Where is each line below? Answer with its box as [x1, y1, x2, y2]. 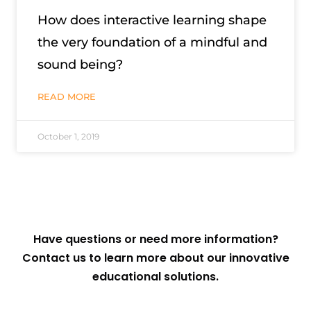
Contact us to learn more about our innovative [22, 249, 289, 266]
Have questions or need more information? [33, 230, 278, 247]
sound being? [37, 56, 123, 72]
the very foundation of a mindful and [37, 34, 267, 50]
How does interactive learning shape [37, 12, 267, 28]
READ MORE [37, 90, 96, 102]
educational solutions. [92, 268, 219, 285]
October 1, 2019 [37, 131, 99, 142]
